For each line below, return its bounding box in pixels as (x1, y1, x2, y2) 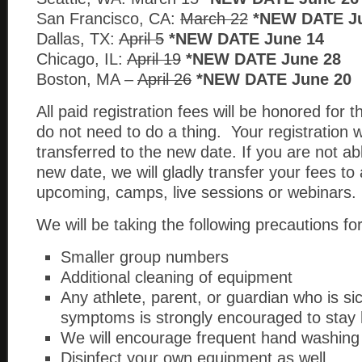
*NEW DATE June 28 (186, 50, 341, 68)
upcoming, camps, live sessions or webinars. (36, 183, 356, 201)
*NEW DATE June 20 (192, 70, 351, 88)
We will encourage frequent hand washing (61, 329, 360, 347)
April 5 (119, 30, 164, 48)
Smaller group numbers (61, 248, 229, 266)
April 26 (137, 70, 192, 88)
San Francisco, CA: (36, 10, 180, 27)
